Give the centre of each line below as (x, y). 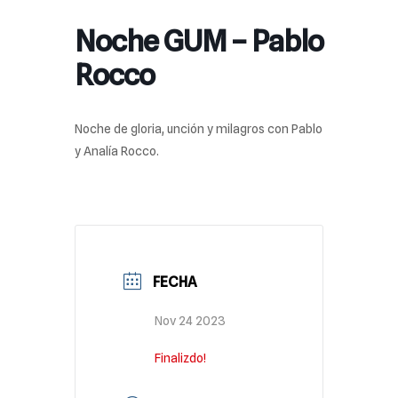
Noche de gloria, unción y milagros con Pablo (199, 129)
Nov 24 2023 (190, 321)
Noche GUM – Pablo (199, 41)
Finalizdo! (180, 358)
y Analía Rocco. (117, 151)
